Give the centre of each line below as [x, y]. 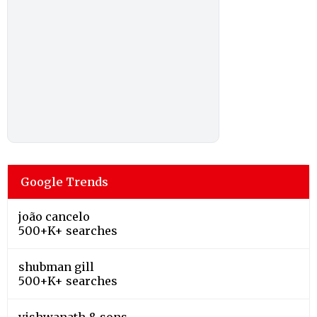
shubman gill [56, 266]
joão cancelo [54, 216]
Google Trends [64, 181]
